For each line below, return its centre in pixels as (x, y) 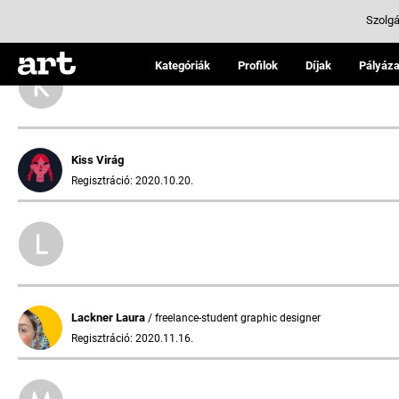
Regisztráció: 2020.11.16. (132, 338)
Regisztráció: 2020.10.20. (132, 181)
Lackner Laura (110, 318)
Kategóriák (183, 65)
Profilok (258, 65)
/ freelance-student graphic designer (234, 318)
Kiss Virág (98, 160)
